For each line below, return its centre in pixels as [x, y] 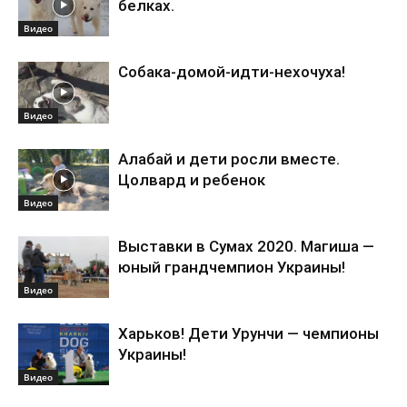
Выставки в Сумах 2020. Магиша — [246, 246]
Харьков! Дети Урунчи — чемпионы [248, 333]
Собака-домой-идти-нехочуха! [232, 71]
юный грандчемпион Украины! [232, 267]
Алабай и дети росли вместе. [229, 159]
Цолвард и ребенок [192, 179]
